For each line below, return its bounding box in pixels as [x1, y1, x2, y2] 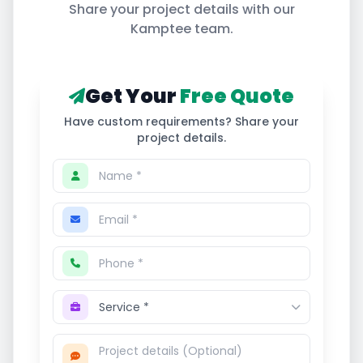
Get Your [85, 83, 180, 109]
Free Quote [180, 83, 294, 109]
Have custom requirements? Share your [64, 113, 299, 130]
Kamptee [130, 19, 191, 38]
